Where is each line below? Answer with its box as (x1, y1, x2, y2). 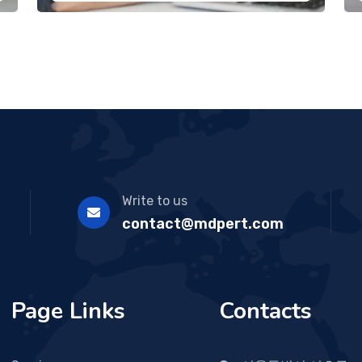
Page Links (11, 295, 125, 326)
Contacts (219, 295, 312, 326)
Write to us (122, 192, 187, 208)
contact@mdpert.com (122, 214, 284, 233)
